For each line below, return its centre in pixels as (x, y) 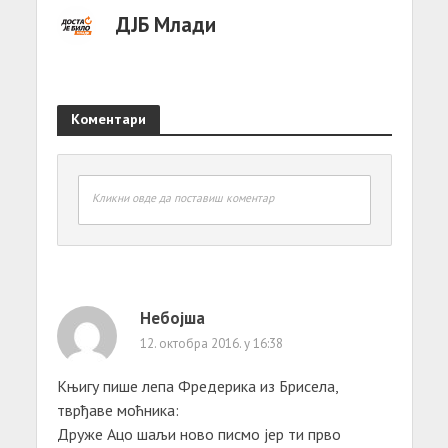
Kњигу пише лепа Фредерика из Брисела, (197, 385)
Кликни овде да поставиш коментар (182, 197)
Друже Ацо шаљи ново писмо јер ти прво (198, 433)
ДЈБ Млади (165, 24)
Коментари (108, 118)
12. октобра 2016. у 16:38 (211, 343)
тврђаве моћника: (117, 409)
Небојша (172, 317)
